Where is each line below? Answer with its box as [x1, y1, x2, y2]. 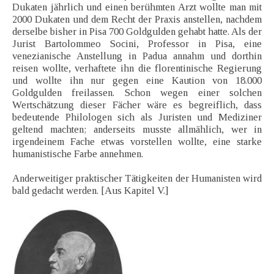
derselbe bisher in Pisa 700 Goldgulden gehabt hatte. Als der [12, 26, 262, 38]
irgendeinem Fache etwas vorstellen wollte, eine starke [12, 136, 262, 148]
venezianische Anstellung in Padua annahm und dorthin [12, 50, 262, 62]
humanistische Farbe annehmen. [12, 148, 143, 160]
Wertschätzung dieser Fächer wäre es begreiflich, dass [12, 99, 262, 111]
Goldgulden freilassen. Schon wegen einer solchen [12, 87, 262, 99]
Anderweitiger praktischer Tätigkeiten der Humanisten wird [12, 172, 262, 185]
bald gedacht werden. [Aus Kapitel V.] [12, 185, 168, 197]
